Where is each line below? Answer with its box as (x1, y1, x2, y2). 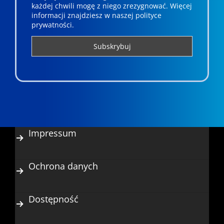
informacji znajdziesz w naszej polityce (31, 10, 161, 20)
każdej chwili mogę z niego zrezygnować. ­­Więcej (31, 1, 192, 11)
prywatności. (31, 20, 74, 30)
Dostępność (28, 192, 78, 205)
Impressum (28, 126, 76, 139)
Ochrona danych (28, 159, 98, 172)
